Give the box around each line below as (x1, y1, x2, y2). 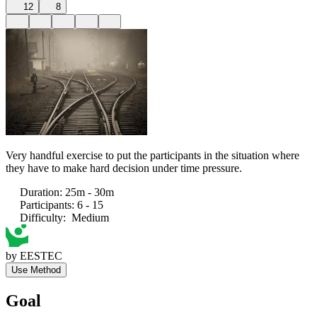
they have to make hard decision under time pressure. (6, 161, 242, 174)
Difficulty (20, 211, 63, 224)
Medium (71, 211, 109, 224)
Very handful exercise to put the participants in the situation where (6, 149, 299, 161)
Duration (20, 185, 59, 198)
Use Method (11, 264, 61, 275)
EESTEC (20, 249, 62, 262)
